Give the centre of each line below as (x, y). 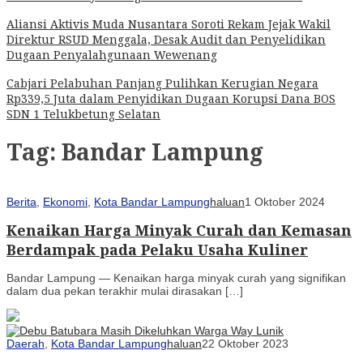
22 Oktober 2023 (245, 344)
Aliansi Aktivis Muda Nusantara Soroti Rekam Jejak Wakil (169, 23)
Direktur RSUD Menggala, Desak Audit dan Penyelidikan (166, 39)
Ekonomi (65, 202)
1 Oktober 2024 (285, 202)
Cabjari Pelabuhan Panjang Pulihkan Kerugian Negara (162, 83)
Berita (21, 202)
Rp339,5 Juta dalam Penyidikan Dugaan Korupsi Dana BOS (171, 98)
